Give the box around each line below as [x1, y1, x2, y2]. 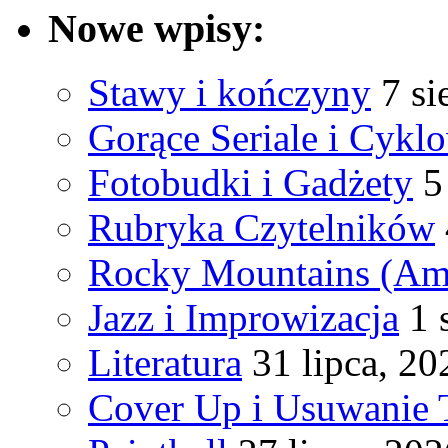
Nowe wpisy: [48, 5, 265, 51]
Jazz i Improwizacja [88, 296, 399, 340]
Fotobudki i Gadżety [88, 161, 413, 205]
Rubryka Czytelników [88, 206, 435, 250]
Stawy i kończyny [88, 71, 371, 115]
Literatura [88, 341, 242, 385]
